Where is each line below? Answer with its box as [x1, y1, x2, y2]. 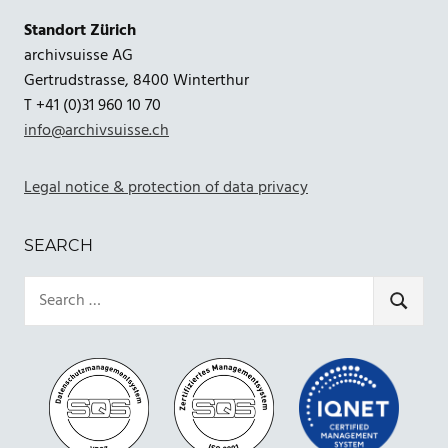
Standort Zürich [24, 17, 136, 44]
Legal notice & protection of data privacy [24, 174, 308, 201]
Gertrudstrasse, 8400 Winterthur [24, 67, 249, 94]
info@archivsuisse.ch [24, 117, 169, 144]
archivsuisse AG [24, 42, 133, 69]
